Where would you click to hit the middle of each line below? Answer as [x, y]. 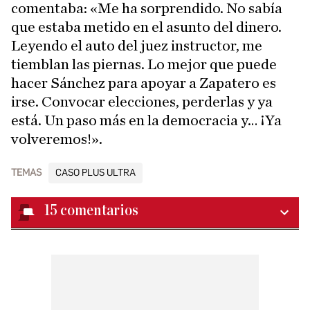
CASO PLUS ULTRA [95, 173]
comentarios [99, 211]
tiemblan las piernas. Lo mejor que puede [144, 64]
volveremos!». [57, 139]
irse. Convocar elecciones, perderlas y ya [142, 102]
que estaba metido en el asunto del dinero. [146, 27]
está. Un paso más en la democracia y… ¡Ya [146, 120]
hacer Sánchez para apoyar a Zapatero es [144, 83]
